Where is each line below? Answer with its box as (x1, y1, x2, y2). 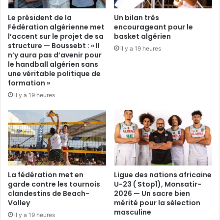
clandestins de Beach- (8, 188, 89, 198)
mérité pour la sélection (114, 197, 200, 208)
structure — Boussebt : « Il (8, 40, 100, 51)
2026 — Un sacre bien (114, 188, 190, 198)
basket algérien (114, 31, 171, 41)
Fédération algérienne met (8, 22, 105, 32)
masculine (114, 207, 151, 217)
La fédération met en (8, 169, 83, 180)
